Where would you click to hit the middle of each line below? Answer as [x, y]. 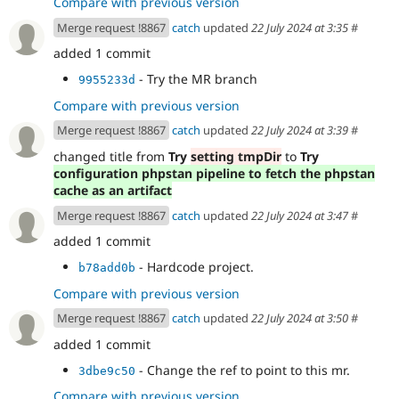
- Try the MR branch [196, 78]
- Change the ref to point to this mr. [243, 370]
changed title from [111, 156]
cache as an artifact [113, 190]
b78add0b [107, 268]
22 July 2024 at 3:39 [300, 130]
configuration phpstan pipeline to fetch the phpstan [214, 173]
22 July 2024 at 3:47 [300, 215]
